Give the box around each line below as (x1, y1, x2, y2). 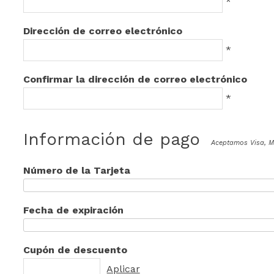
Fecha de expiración (23, 204, 124, 217)
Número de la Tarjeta (23, 165, 131, 177)
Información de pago (23, 129, 201, 150)
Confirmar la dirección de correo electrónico (23, 73, 248, 86)
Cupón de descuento (23, 244, 128, 256)
